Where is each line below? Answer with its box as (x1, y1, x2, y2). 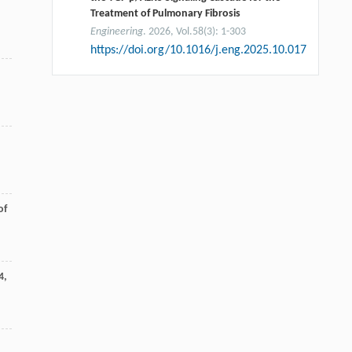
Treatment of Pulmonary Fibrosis (90, 7, 240, 20)
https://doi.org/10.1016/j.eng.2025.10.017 (90, 43, 306, 57)
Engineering (90, 25, 143, 38)
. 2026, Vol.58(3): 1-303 (142, 25, 246, 38)
